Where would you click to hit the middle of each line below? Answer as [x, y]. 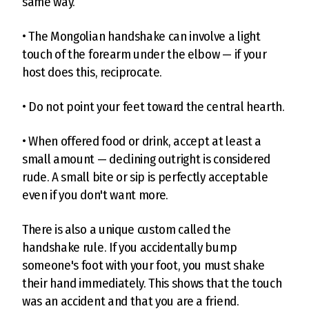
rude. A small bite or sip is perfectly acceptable [145, 177]
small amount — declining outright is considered [146, 159]
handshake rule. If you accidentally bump [130, 247]
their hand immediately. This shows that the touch [152, 283]
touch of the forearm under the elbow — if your [144, 54]
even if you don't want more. [96, 195]
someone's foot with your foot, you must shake [143, 265]
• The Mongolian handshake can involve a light [141, 36]
